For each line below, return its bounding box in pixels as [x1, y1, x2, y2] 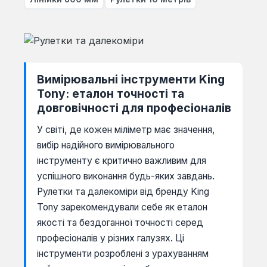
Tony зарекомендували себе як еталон [37, 201, 207, 213]
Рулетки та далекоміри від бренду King [37, 185, 209, 197]
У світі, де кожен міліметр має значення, [37, 123, 215, 135]
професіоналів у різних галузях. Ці [37, 232, 184, 244]
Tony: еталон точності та [37, 86, 184, 101]
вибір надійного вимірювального [37, 139, 175, 151]
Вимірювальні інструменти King [37, 72, 225, 86]
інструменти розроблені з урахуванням [37, 247, 209, 259]
